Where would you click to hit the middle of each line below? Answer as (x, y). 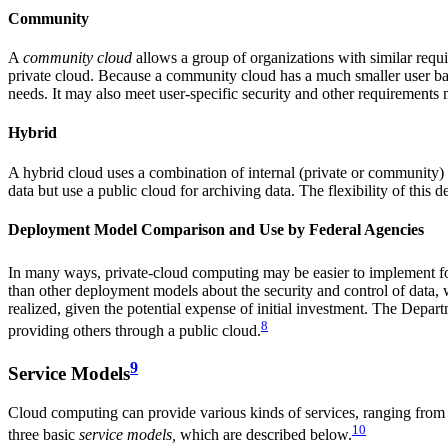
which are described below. (264, 435)
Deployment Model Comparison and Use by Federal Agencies (216, 229)
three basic (43, 435)
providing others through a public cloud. (134, 331)
